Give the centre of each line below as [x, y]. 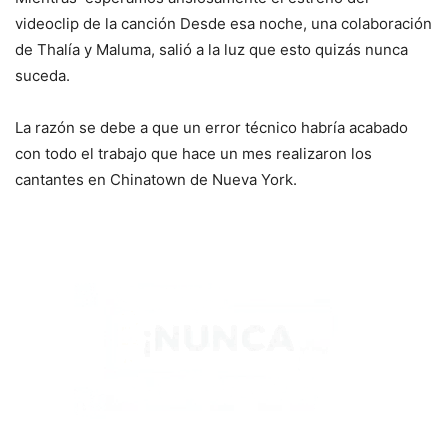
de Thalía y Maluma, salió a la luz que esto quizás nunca [211, 50]
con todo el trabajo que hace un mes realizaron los [193, 154]
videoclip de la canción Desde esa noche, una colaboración [223, 24]
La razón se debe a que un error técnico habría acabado [211, 128]
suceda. [42, 76]
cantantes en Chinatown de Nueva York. [156, 180]
